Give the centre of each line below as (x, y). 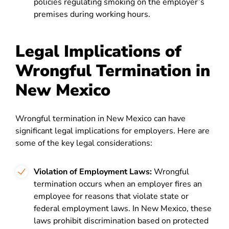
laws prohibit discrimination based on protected (121, 221)
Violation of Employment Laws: (93, 172)
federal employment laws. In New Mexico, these (123, 209)
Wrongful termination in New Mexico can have (100, 119)
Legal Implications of (98, 51)
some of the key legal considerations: (84, 143)
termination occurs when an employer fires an (118, 184)
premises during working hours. (92, 14)
